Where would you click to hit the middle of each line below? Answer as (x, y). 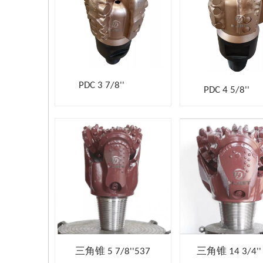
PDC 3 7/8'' (90, 85)
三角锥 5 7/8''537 (113, 251)
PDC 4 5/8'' (215, 90)
